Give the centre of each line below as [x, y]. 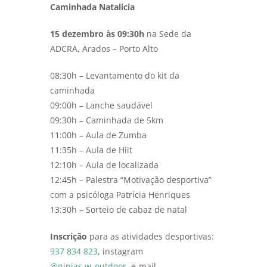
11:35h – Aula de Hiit [91, 150]
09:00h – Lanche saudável [101, 105]
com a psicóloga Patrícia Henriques [120, 195]
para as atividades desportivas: [150, 237]
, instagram [120, 252]
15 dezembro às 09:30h [97, 34]
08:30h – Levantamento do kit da [115, 76]
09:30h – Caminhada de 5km [107, 120]
